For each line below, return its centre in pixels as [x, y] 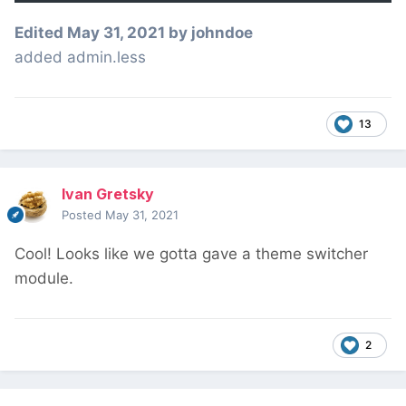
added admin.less [80, 58]
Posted [83, 215]
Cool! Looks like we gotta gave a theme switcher [191, 254]
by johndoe [209, 33]
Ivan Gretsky [108, 194]
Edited [41, 33]
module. [44, 279]
